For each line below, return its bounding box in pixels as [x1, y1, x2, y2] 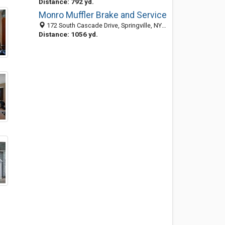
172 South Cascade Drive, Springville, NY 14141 [45, 22, 162, 29]
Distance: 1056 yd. [38, 30, 98, 38]
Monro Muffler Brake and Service [38, 10, 167, 20]
